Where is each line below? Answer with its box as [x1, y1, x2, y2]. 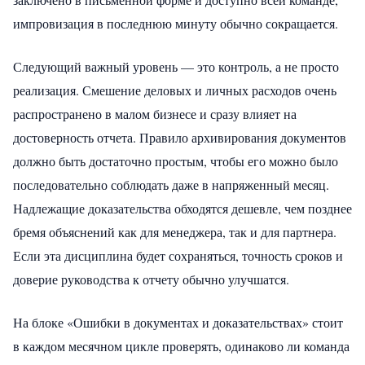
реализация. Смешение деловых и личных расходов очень [13, 81, 336, 99]
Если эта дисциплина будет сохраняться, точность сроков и [13, 246, 343, 264]
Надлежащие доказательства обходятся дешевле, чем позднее [13, 199, 352, 217]
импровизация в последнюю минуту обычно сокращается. [13, 14, 338, 32]
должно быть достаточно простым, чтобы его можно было [13, 152, 338, 169]
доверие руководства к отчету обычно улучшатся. [13, 270, 289, 288]
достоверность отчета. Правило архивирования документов [13, 128, 346, 146]
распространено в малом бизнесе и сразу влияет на [13, 104, 297, 122]
